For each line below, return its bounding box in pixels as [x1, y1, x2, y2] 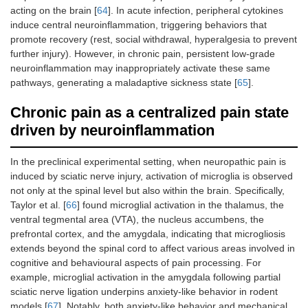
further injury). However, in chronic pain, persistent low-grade [10, 48, 275, 60]
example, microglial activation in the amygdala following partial [10, 272, 280, 283]
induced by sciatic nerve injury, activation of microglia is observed [10, 170, 293, 182]
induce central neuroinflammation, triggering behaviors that [10, 19, 267, 31]
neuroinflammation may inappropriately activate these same [10, 63, 270, 74]
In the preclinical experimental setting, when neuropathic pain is [10, 156, 286, 168]
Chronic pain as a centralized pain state [10, 104, 289, 122]
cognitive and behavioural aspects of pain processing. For [10, 257, 261, 269]
